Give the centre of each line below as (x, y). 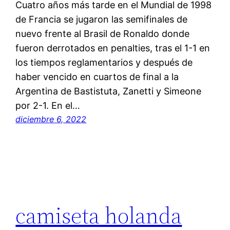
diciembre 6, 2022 (51, 119)
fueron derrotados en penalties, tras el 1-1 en (113, 48)
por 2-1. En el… (48, 106)
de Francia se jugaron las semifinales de (102, 20)
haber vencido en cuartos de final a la (97, 77)
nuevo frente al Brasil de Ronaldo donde (103, 34)
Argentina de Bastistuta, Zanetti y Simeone (109, 91)
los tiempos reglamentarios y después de (104, 63)
